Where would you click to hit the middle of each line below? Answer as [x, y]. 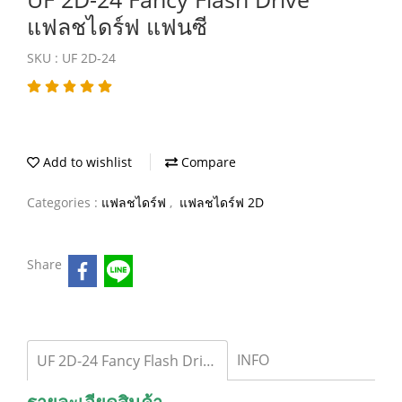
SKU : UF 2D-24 [71, 58]
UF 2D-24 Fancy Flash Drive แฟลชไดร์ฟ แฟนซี [209, 361]
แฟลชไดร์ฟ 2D [222, 202]
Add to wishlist [86, 162]
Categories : [64, 202]
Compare [207, 162]
